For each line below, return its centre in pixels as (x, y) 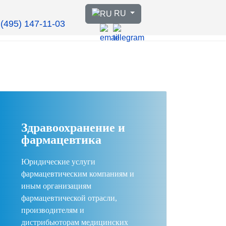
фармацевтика (61, 140)
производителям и (53, 210)
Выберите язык (113, 10)
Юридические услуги (58, 162)
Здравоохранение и (73, 128)
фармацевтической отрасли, (69, 198)
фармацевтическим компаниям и (78, 174)
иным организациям (56, 186)
